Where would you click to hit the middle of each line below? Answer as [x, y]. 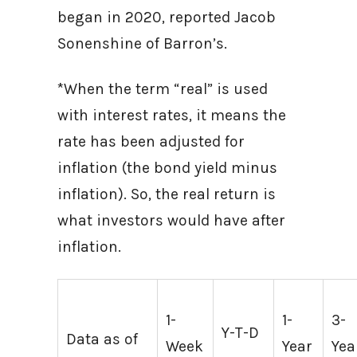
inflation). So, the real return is [167, 194]
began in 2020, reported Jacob [167, 17]
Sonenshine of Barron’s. [146, 43]
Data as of [102, 339]
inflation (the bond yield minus [167, 168]
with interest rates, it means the [172, 115]
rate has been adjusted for [151, 141]
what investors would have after [171, 220]
